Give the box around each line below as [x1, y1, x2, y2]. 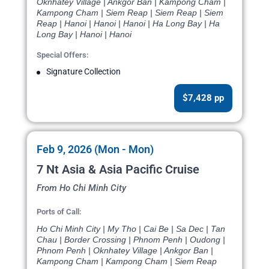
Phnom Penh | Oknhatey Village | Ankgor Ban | [37, 246, 213, 256]
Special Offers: [37, 50, 89, 60]
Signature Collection [46, 67, 121, 77]
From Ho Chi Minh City [37, 183, 126, 194]
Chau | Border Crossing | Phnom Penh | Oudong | [37, 235, 225, 245]
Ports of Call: [37, 207, 82, 217]
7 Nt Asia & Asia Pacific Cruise [37, 162, 199, 177]
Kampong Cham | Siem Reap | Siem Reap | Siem [37, 8, 223, 18]
